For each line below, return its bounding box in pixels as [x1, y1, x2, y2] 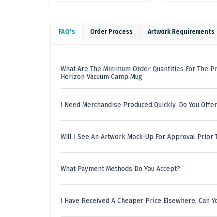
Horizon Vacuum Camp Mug [61, 72, 142, 81]
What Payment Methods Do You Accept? [61, 164, 180, 173]
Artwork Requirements [148, 28, 215, 36]
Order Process [90, 28, 133, 36]
